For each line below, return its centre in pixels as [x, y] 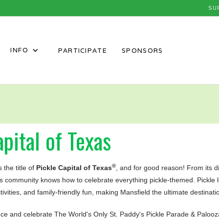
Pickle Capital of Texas [74, 168]
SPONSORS [142, 51]
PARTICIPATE [82, 51]
